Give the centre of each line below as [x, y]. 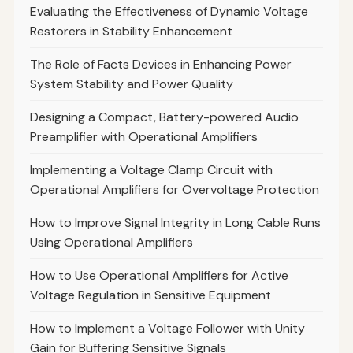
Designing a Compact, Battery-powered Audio [164, 117]
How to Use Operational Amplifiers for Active [159, 275]
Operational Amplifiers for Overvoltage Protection [174, 189]
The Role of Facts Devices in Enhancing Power [160, 64]
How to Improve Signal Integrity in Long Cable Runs [175, 222]
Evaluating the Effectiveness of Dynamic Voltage [169, 11]
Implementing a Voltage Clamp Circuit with [151, 169]
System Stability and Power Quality [131, 84]
